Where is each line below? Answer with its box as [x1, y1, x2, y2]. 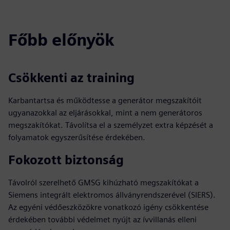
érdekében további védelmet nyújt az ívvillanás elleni [8, 215, 197, 224]
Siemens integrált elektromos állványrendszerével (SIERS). [8, 190, 216, 200]
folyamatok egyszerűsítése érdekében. [8, 132, 145, 142]
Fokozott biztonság [8, 152, 124, 167]
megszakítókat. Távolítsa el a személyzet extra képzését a [8, 120, 213, 130]
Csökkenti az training [8, 70, 135, 85]
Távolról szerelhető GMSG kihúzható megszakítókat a [8, 178, 199, 187]
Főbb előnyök [8, 30, 114, 50]
